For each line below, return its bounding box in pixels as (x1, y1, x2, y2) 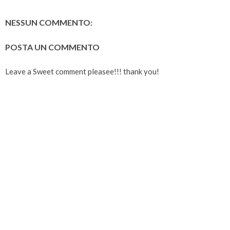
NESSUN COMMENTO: (5, 17, 92, 28)
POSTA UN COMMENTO (5, 42, 100, 52)
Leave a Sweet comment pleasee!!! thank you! (5, 67, 159, 76)
